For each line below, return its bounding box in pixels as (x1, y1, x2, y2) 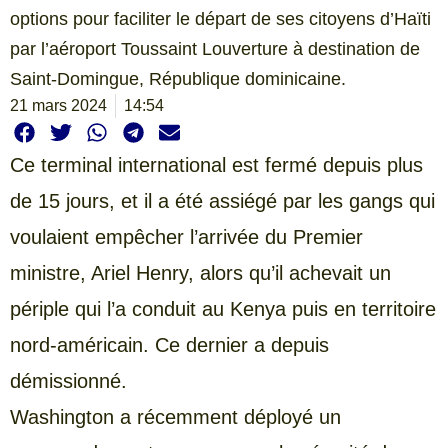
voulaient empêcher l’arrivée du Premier (10, 226, 363, 249)
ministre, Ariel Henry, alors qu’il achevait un (10, 262, 391, 285)
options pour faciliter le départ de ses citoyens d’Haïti (10, 8, 431, 29)
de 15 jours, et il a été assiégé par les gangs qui (10, 190, 435, 213)
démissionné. (10, 370, 127, 393)
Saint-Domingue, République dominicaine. (10, 68, 346, 89)
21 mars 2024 (10, 96, 107, 114)
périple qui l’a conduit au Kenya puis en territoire (10, 298, 436, 321)
